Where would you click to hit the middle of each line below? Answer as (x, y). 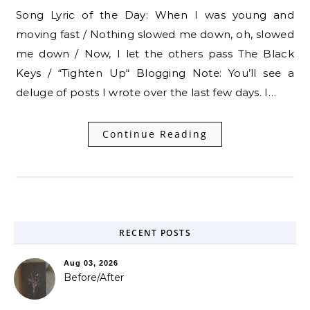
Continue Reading (155, 134)
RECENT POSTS (155, 232)
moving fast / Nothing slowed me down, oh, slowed (155, 34)
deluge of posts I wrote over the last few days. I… (146, 92)
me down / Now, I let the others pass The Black (155, 53)
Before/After (94, 277)
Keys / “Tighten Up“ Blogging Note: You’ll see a (155, 73)
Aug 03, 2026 (91, 263)
